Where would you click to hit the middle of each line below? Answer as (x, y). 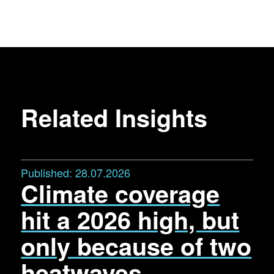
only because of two (136, 246)
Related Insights (114, 117)
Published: (48, 173)
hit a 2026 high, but (130, 220)
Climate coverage (120, 193)
